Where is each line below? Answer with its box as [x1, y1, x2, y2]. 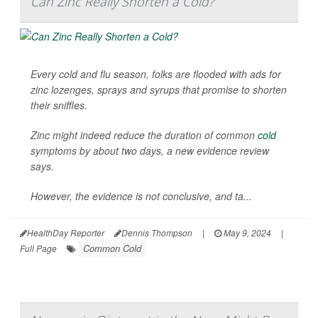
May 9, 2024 [221, 226, 271, 239]
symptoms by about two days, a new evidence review [31, 143, 269, 158]
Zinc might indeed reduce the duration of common [31, 128, 258, 143]
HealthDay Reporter [27, 226, 104, 239]
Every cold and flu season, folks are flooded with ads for [31, 67, 281, 82]
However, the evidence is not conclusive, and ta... [31, 189, 252, 204]
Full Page [20, 242, 57, 255]
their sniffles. [31, 98, 87, 113]
